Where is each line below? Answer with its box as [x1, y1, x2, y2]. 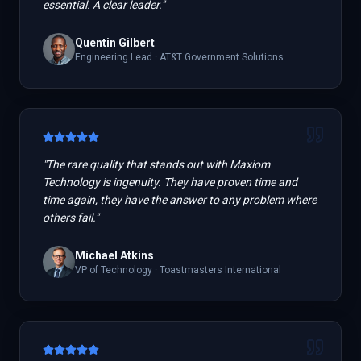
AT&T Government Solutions [160, 52, 284, 63]
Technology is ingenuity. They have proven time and [43, 176, 297, 189]
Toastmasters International [160, 264, 281, 276]
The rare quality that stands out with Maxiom [46, 158, 270, 171]
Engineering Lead [75, 52, 152, 63]
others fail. [43, 211, 95, 224]
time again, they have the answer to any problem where [43, 193, 317, 206]
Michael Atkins [75, 249, 154, 262]
